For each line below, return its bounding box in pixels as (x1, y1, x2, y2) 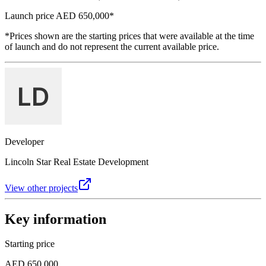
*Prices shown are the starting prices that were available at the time (5, 30, 254, 41)
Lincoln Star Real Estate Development (5, 156, 148, 167)
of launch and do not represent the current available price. (5, 41, 219, 52)
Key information (5, 211, 106, 227)
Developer (5, 136, 44, 147)
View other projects (5, 182, 78, 193)
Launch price (5, 10, 54, 21)
